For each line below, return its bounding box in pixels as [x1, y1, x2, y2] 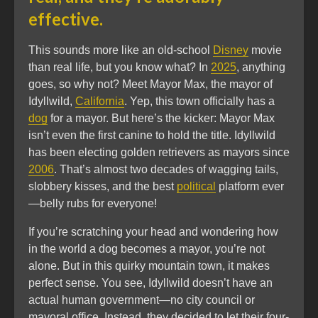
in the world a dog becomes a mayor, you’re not [28, 243, 265, 255]
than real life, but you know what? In [28, 61, 211, 73]
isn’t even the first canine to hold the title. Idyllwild [28, 129, 275, 141]
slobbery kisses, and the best [28, 180, 177, 192]
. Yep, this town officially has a [124, 95, 275, 107]
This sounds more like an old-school [28, 44, 213, 56]
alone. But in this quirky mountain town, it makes [28, 260, 270, 272]
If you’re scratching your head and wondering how [28, 226, 278, 238]
